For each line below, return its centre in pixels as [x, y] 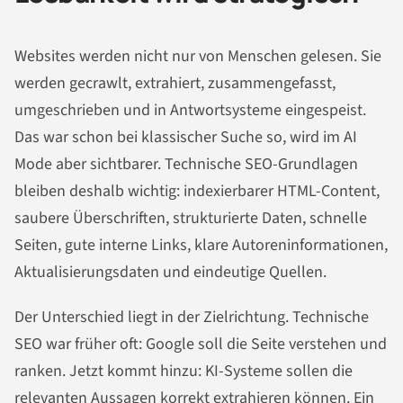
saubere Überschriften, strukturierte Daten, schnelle [191, 218]
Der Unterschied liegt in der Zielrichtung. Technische [192, 317]
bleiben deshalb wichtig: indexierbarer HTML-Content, [197, 191]
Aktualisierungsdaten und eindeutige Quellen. [170, 272]
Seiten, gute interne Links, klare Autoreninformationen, [201, 245]
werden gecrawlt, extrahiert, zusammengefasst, [175, 83]
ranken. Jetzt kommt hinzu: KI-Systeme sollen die [184, 371]
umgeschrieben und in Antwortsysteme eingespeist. [190, 110]
